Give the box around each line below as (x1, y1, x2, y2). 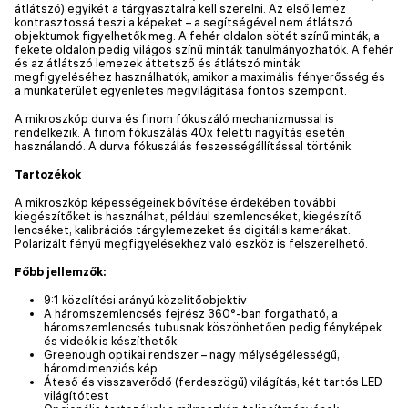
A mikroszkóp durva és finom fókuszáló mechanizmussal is (15, 110, 334, 126)
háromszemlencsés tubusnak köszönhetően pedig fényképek (44, 319, 382, 334)
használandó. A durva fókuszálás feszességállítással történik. (15, 138, 353, 153)
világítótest (44, 387, 109, 403)
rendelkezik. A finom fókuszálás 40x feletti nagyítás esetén (15, 124, 345, 139)
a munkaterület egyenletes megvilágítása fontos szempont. (15, 82, 347, 97)
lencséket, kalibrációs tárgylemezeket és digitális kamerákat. (15, 221, 351, 237)
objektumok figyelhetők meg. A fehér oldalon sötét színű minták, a (15, 27, 380, 43)
